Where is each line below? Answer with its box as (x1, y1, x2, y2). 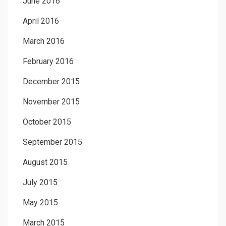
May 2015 (23, 197, 58, 207)
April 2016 (23, 16, 59, 26)
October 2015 (23, 117, 71, 127)
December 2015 (23, 76, 80, 86)
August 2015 (23, 157, 68, 167)
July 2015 (23, 177, 58, 187)
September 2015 (23, 137, 82, 147)
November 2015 (23, 96, 80, 106)
